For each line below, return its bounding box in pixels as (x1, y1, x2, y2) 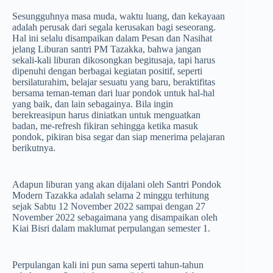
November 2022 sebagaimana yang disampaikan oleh (12, 212, 218, 223)
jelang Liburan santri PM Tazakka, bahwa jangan (12, 44, 201, 55)
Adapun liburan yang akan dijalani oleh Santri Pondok (12, 179, 221, 190)
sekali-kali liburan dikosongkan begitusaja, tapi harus (12, 55, 215, 66)
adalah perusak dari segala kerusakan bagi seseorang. (12, 22, 216, 33)
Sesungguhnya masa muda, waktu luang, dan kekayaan (12, 11, 225, 22)
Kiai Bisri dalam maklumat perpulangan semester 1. (12, 223, 210, 234)
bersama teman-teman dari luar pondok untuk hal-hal (12, 88, 214, 99)
